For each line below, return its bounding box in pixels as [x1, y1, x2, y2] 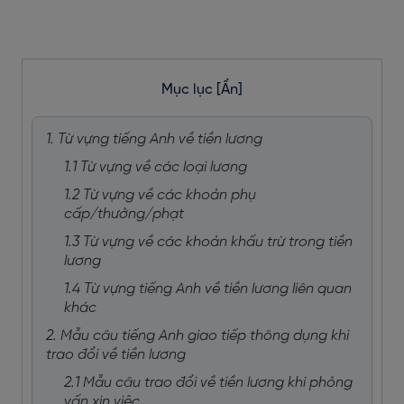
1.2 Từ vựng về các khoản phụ [64, 188, 256, 203]
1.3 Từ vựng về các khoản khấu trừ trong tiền [64, 234, 353, 250]
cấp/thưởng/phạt [64, 207, 188, 222]
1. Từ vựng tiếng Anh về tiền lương [46, 132, 266, 147]
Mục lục [161, 82, 216, 97]
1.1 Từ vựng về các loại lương [64, 160, 251, 175]
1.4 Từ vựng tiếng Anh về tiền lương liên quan [64, 281, 352, 297]
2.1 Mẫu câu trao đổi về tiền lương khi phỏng [64, 375, 353, 390]
